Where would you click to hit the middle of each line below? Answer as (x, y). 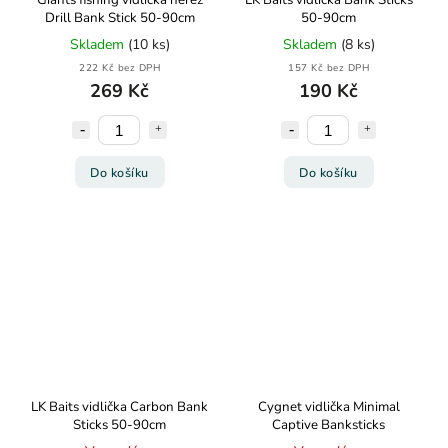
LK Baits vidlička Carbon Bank (119, 407)
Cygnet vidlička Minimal (328, 407)
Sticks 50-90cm (119, 425)
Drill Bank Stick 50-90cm (119, 18)
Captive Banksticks (328, 425)
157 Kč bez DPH (328, 67)
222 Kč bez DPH (119, 67)
